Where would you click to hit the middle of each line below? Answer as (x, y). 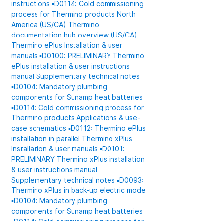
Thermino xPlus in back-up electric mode (79, 190)
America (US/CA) (40, 24)
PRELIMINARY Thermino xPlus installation (78, 159)
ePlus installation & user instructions (71, 66)
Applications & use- (109, 118)
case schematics (40, 128)
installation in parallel (47, 138)
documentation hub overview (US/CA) (74, 35)
